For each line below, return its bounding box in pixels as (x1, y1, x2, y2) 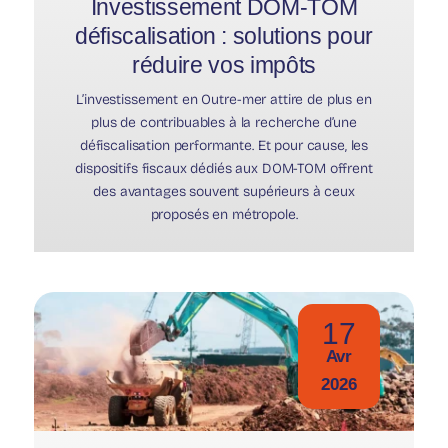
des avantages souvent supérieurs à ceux (93, 182, 355, 200)
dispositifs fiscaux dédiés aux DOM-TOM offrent (75, 159, 373, 177)
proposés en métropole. (150, 205, 298, 223)
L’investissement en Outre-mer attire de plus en (76, 90, 372, 108)
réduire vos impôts (132, 51, 316, 78)
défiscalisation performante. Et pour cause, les (79, 136, 369, 154)
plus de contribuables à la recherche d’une (90, 113, 358, 131)
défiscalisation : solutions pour (75, 22, 373, 49)
